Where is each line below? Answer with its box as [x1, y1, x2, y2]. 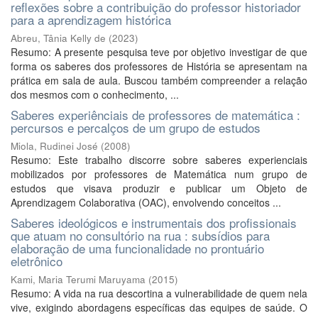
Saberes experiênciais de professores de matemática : [11, 106, 300, 124]
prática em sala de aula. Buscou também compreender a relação [11, 73, 307, 87]
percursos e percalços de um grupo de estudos [11, 119, 261, 136]
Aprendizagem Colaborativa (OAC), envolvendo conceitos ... [11, 195, 281, 209]
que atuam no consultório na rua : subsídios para [11, 226, 270, 244]
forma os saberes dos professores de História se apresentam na [11, 59, 307, 73]
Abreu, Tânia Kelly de [11, 31, 106, 45]
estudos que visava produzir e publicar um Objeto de [11, 181, 307, 195]
